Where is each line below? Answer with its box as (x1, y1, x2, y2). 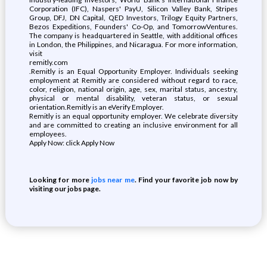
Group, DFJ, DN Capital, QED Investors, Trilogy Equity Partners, (29, 13, 238, 22)
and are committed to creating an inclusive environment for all (29, 120, 238, 129)
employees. (29, 129, 67, 138)
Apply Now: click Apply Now (29, 138, 114, 147)
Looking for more (29, 175, 92, 184)
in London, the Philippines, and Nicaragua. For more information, (29, 40, 238, 49)
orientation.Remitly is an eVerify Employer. (29, 103, 164, 111)
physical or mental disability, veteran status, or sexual (29, 94, 238, 103)
